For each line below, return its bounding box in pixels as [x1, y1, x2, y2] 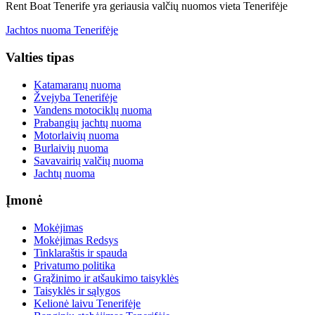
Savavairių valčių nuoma [34, 154, 143, 167]
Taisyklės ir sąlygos [34, 285, 120, 297]
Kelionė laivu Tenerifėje [34, 297, 141, 310]
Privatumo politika [34, 259, 115, 272]
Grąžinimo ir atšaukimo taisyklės [34, 272, 179, 285]
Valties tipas [6, 49, 74, 65]
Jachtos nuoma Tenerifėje [6, 24, 118, 37]
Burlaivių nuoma [34, 141, 108, 154]
